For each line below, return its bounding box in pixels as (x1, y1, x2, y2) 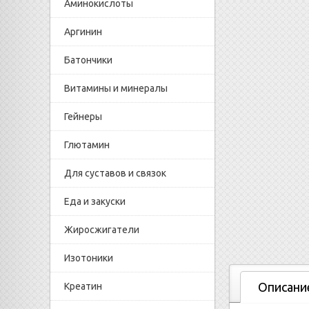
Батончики (64, 54, 112, 66)
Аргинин (64, 26, 102, 37)
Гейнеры (64, 111, 102, 122)
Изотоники (64, 252, 113, 263)
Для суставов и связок (64, 168, 166, 179)
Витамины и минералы (64, 83, 168, 94)
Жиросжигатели (64, 224, 139, 235)
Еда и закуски (64, 196, 126, 207)
